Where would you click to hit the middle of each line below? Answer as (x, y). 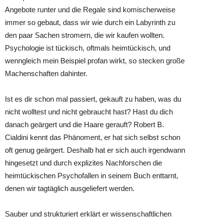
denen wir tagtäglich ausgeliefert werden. (70, 188)
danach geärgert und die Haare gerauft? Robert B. (84, 124)
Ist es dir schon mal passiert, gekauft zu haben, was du (93, 99)
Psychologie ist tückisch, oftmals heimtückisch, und (88, 48)
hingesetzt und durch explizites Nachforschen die (83, 163)
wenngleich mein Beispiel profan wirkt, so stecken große (95, 61)
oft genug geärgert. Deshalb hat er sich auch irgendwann (95, 150)
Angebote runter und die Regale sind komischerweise (90, 10)
